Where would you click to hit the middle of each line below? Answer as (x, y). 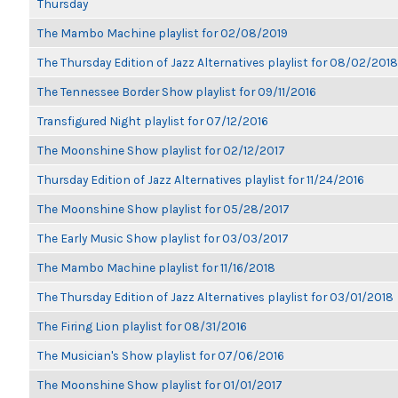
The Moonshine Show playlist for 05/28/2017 (163, 209)
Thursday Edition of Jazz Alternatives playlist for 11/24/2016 (201, 179)
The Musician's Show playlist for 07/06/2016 (161, 355)
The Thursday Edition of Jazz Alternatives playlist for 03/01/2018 (215, 297)
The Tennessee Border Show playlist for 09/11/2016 (177, 92)
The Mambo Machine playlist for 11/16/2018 (156, 267)
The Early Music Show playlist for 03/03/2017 (163, 238)
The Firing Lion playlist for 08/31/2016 (142, 326)
